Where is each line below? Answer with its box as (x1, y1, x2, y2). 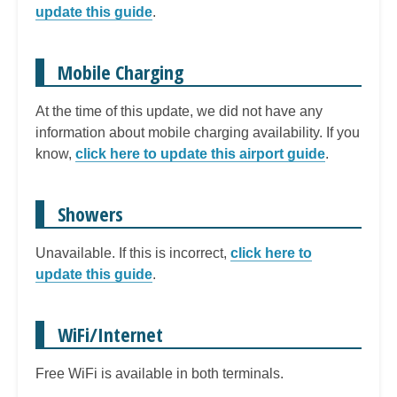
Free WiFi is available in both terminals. (35, 365, 284, 381)
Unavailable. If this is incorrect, (35, 245, 230, 261)
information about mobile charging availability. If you (35, 124, 360, 140)
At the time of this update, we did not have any (35, 103, 323, 119)
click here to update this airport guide (75, 145, 325, 161)
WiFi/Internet (58, 320, 163, 347)
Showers (58, 199, 123, 227)
